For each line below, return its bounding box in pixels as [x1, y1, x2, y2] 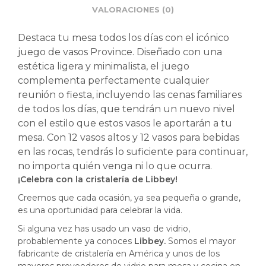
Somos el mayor [166, 236, 236, 247]
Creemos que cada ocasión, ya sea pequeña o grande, [18, 192, 240, 204]
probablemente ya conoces [18, 236, 132, 247]
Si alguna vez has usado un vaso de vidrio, [18, 223, 190, 235]
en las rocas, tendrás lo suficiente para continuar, [18, 146, 248, 158]
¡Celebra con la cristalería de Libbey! [18, 174, 178, 185]
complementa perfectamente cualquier [18, 75, 210, 87]
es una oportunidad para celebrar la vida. [18, 205, 182, 216]
